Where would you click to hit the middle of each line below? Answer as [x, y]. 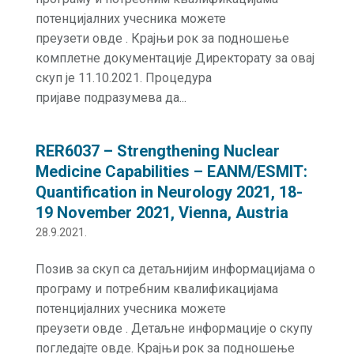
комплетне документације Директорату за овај [175, 58]
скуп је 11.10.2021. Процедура [123, 78]
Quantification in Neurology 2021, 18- [169, 192]
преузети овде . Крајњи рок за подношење [162, 38]
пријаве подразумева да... [111, 98]
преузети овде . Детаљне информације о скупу [174, 328]
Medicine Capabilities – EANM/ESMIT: [171, 171]
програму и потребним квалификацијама [156, 289]
